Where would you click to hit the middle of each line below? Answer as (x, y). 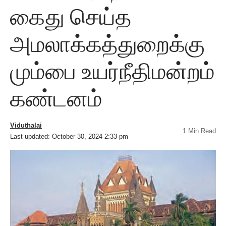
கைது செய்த (71, 17)
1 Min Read (199, 131)
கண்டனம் (56, 99)
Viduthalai (26, 125)
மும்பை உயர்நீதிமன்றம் (112, 71)
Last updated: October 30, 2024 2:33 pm (69, 136)
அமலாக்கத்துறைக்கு (107, 44)
